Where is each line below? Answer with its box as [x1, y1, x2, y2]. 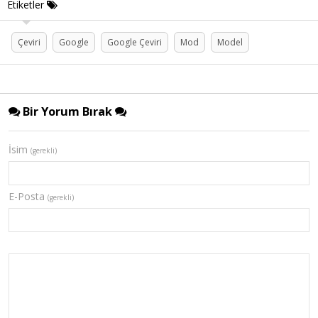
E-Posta [9, 189, 48, 203]
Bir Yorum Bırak [20, 103, 115, 119]
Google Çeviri [107, 35, 162, 48]
